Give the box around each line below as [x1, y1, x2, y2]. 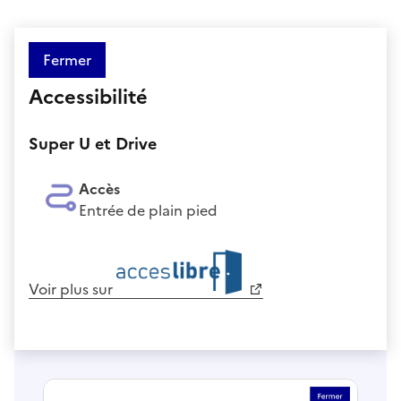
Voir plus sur [29, 277, 116, 300]
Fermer [43, 48, 91, 71]
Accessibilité [29, 81, 148, 112]
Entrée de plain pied [79, 199, 218, 221]
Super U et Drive [29, 131, 157, 156]
